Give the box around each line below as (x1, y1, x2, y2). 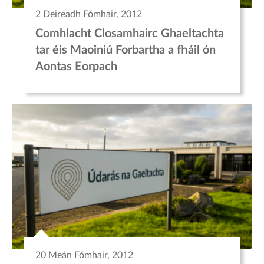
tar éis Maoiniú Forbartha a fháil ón (35, 44, 216, 56)
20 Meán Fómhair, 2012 (35, 250, 133, 260)
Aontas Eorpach (35, 60, 117, 72)
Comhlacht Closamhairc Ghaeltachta (35, 27, 224, 39)
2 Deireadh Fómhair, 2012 (35, 9, 142, 19)
